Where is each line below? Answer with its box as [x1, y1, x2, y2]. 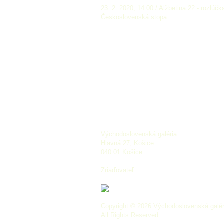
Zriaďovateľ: [101, 166, 136, 174]
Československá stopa [101, 13, 167, 21]
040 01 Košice [101, 148, 142, 156]
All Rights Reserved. [101, 211, 160, 219]
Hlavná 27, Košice [101, 139, 154, 147]
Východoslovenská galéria [101, 130, 177, 138]
